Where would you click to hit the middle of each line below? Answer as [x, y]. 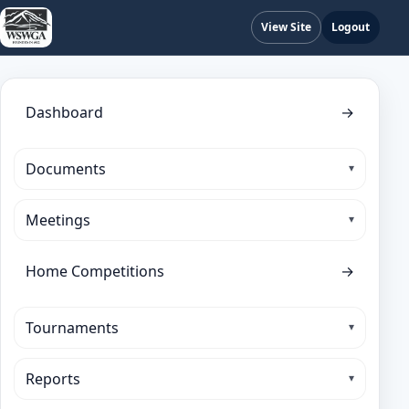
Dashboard [64, 112]
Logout [351, 27]
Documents [66, 169]
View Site [286, 27]
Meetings [58, 220]
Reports [53, 379]
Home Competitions [95, 271]
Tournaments [72, 328]
